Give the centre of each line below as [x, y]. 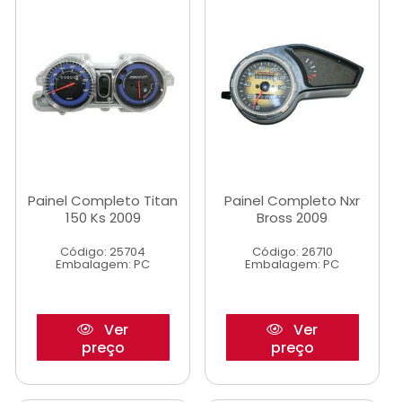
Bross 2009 [292, 218]
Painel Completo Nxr [292, 201]
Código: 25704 [103, 252]
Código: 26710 [292, 252]
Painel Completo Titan [103, 201]
